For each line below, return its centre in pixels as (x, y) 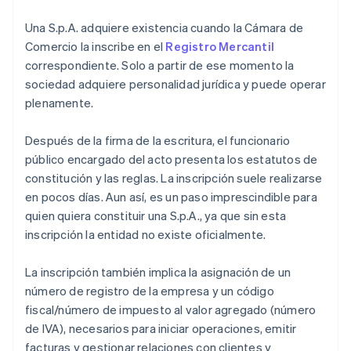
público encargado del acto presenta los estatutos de (172, 159)
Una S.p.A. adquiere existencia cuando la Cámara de (165, 28)
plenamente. (60, 103)
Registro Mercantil (220, 47)
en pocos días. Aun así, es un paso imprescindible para (171, 197)
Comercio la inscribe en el (96, 47)
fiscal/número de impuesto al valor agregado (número (171, 310)
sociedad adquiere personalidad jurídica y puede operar (175, 84)
